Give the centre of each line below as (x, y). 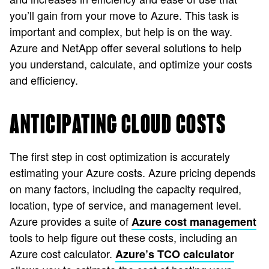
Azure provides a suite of (71, 221)
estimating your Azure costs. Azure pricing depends (133, 172)
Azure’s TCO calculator (175, 254)
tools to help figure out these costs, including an (123, 237)
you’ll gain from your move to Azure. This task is (124, 15)
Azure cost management (194, 222)
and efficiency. (44, 80)
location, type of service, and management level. (125, 205)
